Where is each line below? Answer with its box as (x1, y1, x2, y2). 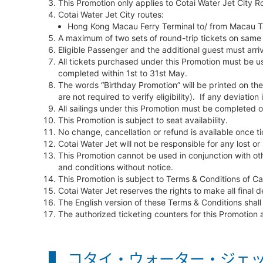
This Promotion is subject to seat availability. (58, 115, 228, 125)
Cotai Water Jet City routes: (58, 9, 164, 19)
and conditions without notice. (58, 162, 173, 172)
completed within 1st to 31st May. (58, 68, 187, 78)
